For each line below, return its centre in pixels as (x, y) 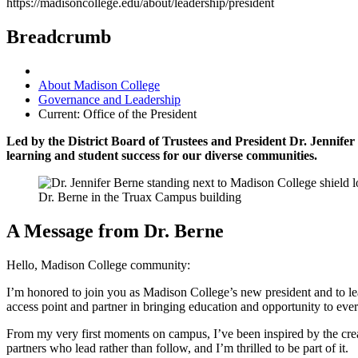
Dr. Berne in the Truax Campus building (140, 197)
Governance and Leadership (109, 99)
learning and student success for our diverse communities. (162, 155)
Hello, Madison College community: (98, 265)
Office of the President (140, 113)
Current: (61, 113)
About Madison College (99, 85)
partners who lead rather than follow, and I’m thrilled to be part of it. (177, 348)
